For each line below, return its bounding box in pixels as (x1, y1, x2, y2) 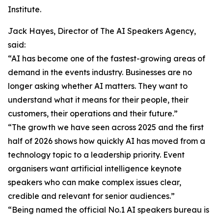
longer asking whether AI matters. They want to (8, 81, 188, 91)
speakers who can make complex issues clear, (8, 177, 181, 188)
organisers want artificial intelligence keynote (8, 164, 182, 174)
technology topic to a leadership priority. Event (8, 150, 185, 160)
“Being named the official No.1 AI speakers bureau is (8, 205, 209, 215)
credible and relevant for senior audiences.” (8, 191, 175, 201)
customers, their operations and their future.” (8, 109, 178, 119)
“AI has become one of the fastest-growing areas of (8, 54, 205, 64)
